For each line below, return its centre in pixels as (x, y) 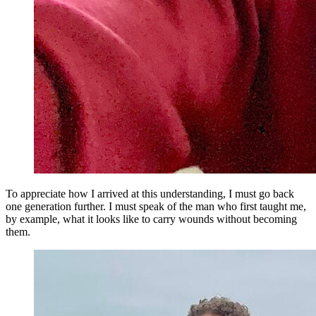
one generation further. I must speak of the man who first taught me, (156, 207)
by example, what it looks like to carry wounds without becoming (151, 219)
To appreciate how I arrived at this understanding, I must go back (150, 194)
